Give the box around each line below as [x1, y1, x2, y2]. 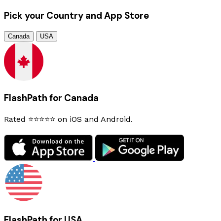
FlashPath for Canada [4, 92, 99, 105]
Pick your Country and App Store [4, 9, 149, 22]
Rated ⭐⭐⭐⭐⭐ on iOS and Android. [4, 114, 133, 124]
